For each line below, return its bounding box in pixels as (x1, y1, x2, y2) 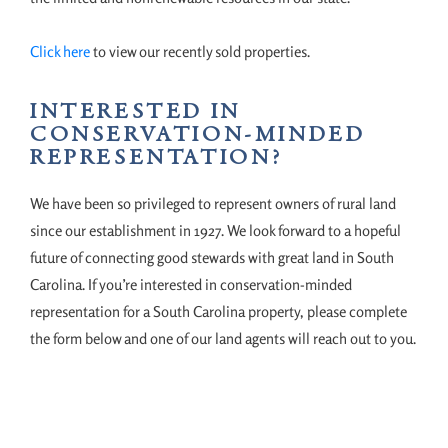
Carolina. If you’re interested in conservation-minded (30, 275, 352, 295)
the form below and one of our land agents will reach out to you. (30, 329, 416, 349)
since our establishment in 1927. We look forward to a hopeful (30, 221, 401, 241)
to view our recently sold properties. (90, 42, 310, 62)
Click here (30, 42, 90, 62)
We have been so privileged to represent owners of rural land (30, 194, 396, 214)
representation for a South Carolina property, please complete (30, 302, 407, 322)
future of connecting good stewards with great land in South (30, 248, 394, 268)
